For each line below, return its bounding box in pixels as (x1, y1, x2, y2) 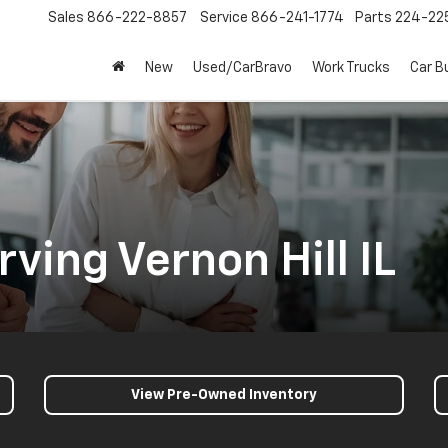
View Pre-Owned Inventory (131, 388, 317, 402)
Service (200, 11, 248, 26)
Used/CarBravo (193, 61, 292, 76)
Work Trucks (312, 61, 390, 76)
